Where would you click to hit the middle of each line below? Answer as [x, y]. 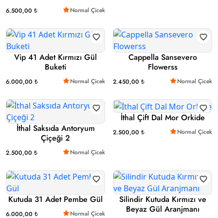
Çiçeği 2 [55, 138]
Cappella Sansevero [163, 57]
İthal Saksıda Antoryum [55, 128]
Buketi [55, 67]
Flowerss [163, 67]
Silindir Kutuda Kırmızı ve [163, 200]
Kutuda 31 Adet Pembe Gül [55, 200]
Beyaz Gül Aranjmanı [163, 209]
